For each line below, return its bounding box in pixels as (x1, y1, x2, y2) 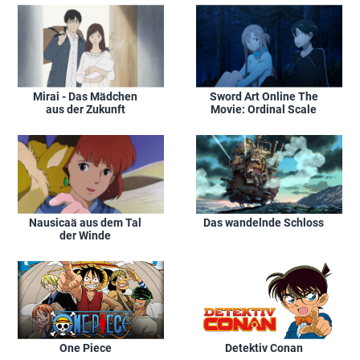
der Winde (59, 228, 111, 242)
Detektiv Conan (224, 341, 303, 354)
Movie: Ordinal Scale (211, 102, 317, 116)
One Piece (59, 341, 112, 354)
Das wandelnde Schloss (203, 216, 324, 230)
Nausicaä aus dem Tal (29, 215, 141, 229)
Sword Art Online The (209, 89, 318, 103)
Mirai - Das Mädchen (33, 89, 137, 103)
